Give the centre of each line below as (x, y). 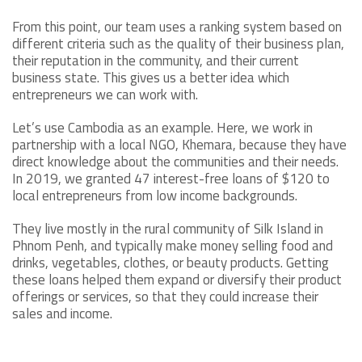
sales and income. (62, 314)
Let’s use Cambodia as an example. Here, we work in (162, 128)
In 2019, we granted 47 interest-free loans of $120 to (171, 179)
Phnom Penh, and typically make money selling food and (173, 246)
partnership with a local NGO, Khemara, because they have (179, 145)
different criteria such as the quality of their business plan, (178, 44)
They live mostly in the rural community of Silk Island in (168, 229)
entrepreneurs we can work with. (107, 95)
